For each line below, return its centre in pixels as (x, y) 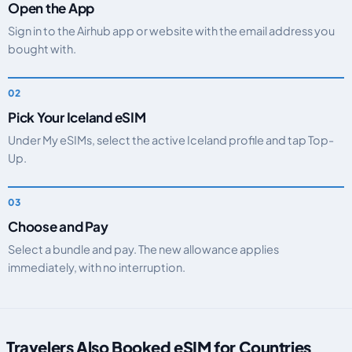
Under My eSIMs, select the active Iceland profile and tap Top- (171, 140)
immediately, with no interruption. (97, 267)
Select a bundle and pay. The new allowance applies (143, 249)
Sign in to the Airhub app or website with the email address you (171, 31)
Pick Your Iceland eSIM (77, 117)
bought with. (42, 49)
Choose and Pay (58, 226)
